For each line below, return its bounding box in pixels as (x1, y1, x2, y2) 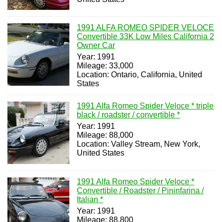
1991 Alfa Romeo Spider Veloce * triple (77, 102, 214, 111)
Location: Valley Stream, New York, (77, 140, 201, 149)
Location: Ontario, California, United (77, 70, 203, 79)
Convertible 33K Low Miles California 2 (77, 32, 215, 41)
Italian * (77, 195, 104, 204)
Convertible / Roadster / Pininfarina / (77, 186, 204, 195)
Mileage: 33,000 (77, 61, 134, 70)
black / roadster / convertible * (77, 111, 180, 119)
